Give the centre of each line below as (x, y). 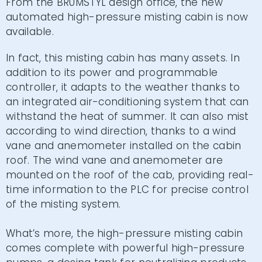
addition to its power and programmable (112, 73)
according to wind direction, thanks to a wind (121, 131)
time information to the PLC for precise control (127, 189)
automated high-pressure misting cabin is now (127, 17)
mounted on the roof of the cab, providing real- (130, 175)
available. (30, 32)
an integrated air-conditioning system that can (127, 102)
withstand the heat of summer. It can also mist (127, 116)
